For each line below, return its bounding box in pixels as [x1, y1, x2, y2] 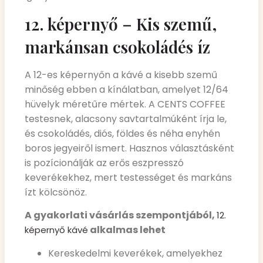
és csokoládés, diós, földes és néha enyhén [25, 126, 220, 140]
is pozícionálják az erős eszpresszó [25, 156, 184, 170]
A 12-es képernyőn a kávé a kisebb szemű [25, 68, 217, 82]
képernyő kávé [25, 224, 88, 237]
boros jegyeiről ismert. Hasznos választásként [25, 141, 234, 155]
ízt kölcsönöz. [25, 185, 87, 199]
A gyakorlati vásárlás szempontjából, [25, 208, 217, 222]
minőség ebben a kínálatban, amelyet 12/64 [25, 82, 228, 96]
